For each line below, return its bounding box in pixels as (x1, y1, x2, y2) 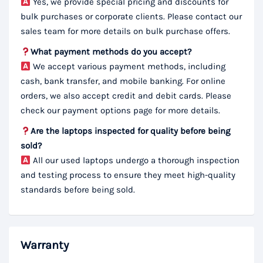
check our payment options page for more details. (21, 105, 220, 116)
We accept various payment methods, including (31, 61, 226, 72)
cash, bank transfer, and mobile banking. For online (21, 76, 225, 87)
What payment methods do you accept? (31, 46, 192, 58)
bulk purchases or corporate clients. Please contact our (21, 11, 242, 22)
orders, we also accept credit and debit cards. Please (21, 90, 231, 102)
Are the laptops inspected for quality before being (31, 126, 231, 137)
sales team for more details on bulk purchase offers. (21, 26, 230, 37)
